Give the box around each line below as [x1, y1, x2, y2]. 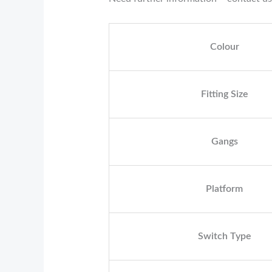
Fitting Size [200, 89, 248, 100]
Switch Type [197, 231, 251, 242]
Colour [209, 42, 239, 52]
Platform [206, 184, 243, 194]
